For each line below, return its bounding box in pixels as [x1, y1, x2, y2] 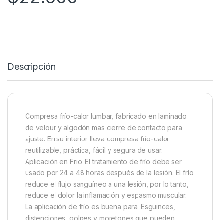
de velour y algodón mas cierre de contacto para [25, 123, 182, 132]
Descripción [7, 61, 55, 72]
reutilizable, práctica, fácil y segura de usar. [25, 145, 163, 154]
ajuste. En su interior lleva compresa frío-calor [25, 134, 170, 143]
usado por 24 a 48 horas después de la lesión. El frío [25, 168, 193, 177]
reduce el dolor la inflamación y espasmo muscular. [25, 191, 187, 199]
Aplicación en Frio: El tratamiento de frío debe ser [25, 157, 182, 165]
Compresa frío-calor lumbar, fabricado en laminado [25, 111, 187, 120]
